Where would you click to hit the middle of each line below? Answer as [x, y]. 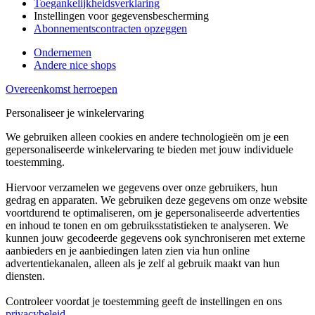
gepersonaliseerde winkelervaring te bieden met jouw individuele [149, 149]
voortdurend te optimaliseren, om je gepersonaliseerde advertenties [153, 212]
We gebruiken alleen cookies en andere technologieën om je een [147, 136]
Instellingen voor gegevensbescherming [121, 15]
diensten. [25, 276]
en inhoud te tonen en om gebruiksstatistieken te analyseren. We [147, 225]
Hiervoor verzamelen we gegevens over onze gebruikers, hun [142, 187]
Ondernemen [63, 52]
